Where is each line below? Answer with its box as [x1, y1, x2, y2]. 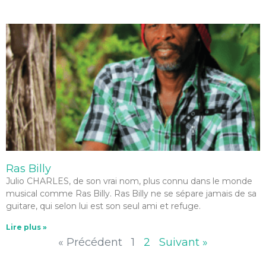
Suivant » [159, 236, 208, 249]
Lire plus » [6, 223, 47, 232]
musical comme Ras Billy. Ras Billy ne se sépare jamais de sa [6, 188, 256, 199]
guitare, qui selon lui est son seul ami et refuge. [6, 201, 201, 211]
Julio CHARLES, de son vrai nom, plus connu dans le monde [6, 176, 252, 186]
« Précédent [58, 236, 122, 249]
